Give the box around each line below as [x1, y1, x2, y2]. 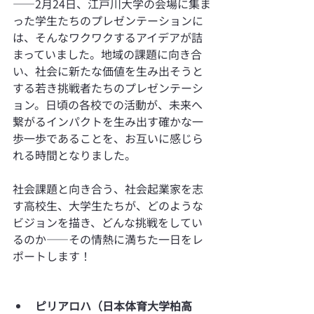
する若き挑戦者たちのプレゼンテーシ [13, 78, 203, 96]
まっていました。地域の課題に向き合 [13, 45, 202, 62]
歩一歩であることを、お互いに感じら [13, 129, 203, 146]
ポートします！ [13, 247, 91, 264]
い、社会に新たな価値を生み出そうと [13, 62, 203, 79]
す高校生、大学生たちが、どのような [13, 196, 203, 214]
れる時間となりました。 [13, 146, 136, 163]
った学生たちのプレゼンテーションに [13, 11, 203, 29]
